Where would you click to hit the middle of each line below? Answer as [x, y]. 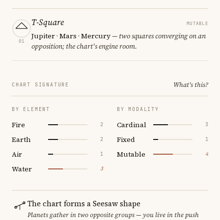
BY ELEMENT [31, 109]
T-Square [48, 22]
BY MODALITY [138, 109]
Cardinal [132, 124]
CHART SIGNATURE [41, 84]
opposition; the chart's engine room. [84, 46]
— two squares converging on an [158, 36]
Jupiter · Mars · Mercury [71, 36]
